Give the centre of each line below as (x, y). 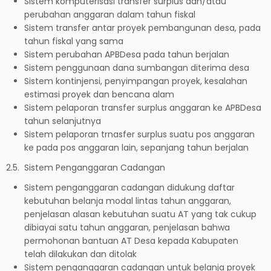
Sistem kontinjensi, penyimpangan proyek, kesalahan (136, 81)
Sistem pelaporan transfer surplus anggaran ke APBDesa (143, 107)
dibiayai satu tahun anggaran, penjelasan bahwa (127, 227)
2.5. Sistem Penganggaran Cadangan (86, 167)
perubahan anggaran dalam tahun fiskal (110, 14)
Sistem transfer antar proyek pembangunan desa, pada (142, 28)
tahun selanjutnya (63, 121)
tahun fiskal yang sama (74, 41)
